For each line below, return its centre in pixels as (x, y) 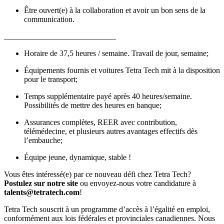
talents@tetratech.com (42, 192)
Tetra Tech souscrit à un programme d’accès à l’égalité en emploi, (107, 209)
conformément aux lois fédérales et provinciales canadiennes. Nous (109, 218)
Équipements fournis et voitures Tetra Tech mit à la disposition (122, 70)
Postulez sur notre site (41, 183)
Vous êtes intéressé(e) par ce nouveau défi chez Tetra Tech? (97, 174)
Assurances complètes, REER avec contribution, (100, 122)
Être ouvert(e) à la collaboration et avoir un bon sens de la (115, 10)
